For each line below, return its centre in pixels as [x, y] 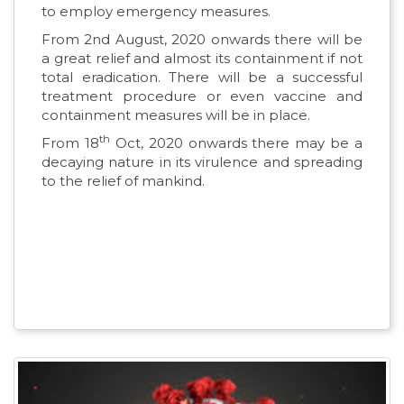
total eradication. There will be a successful [202, 77]
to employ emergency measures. [156, 11]
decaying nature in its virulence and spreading [202, 161]
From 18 [70, 142]
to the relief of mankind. [123, 180]
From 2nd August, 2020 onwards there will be [202, 39]
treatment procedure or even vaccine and [202, 96]
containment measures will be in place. [176, 115]
